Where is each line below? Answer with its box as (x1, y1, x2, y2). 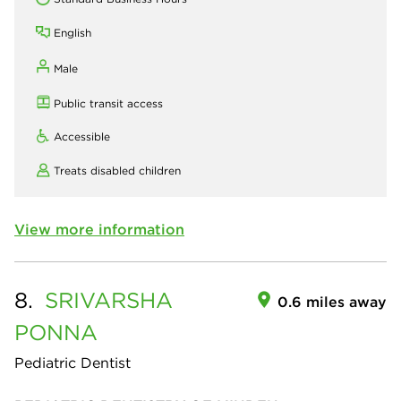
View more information (14, 219, 184, 238)
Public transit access (54, 96, 163, 110)
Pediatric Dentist (14, 353, 131, 371)
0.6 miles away (277, 292, 387, 311)
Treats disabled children (54, 163, 181, 177)
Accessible (54, 129, 110, 143)
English (54, 25, 91, 39)
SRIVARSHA (45, 286, 173, 313)
